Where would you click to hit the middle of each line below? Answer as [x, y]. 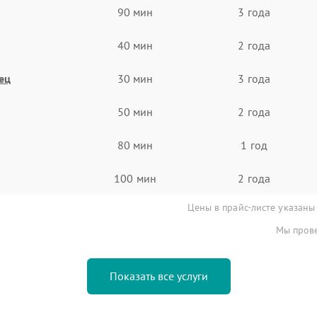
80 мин [135, 145]
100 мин [135, 178]
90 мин [135, 12]
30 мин [135, 78]
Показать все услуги [158, 276]
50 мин [135, 111]
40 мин [135, 45]
